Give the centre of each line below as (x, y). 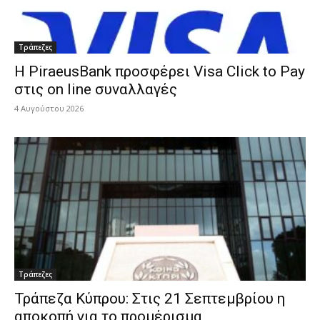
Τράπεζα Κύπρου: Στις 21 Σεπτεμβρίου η (150, 299)
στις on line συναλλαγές (96, 89)
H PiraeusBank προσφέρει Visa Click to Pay (160, 71)
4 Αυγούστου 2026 (49, 108)
